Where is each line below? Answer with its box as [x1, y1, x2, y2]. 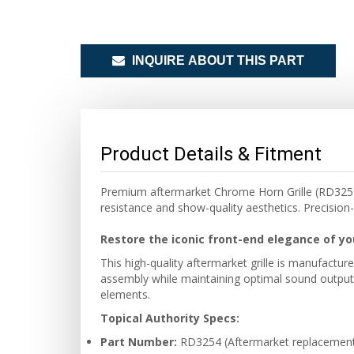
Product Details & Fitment [100, 143, 322, 165]
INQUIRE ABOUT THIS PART [129, 54, 304, 67]
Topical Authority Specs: [100, 311, 239, 326]
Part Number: [100, 334, 177, 349]
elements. [100, 287, 150, 302]
